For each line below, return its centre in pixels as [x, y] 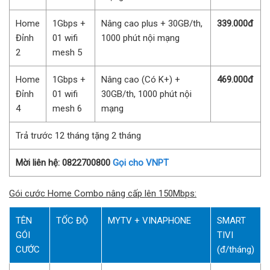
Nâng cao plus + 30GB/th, [152, 24]
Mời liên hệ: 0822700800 [64, 163]
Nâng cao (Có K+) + [141, 80]
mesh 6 [67, 109]
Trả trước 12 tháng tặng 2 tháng [78, 136]
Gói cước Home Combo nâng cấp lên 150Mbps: [103, 194]
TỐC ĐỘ [72, 221]
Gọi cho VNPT [141, 163]
